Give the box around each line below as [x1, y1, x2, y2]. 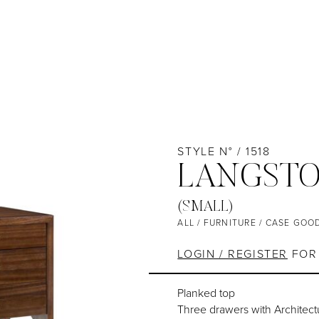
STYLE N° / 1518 [177, 143, 271, 160]
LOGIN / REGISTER [177, 245, 288, 262]
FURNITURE [203, 216, 256, 230]
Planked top [177, 284, 236, 301]
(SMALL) [177, 200, 234, 216]
